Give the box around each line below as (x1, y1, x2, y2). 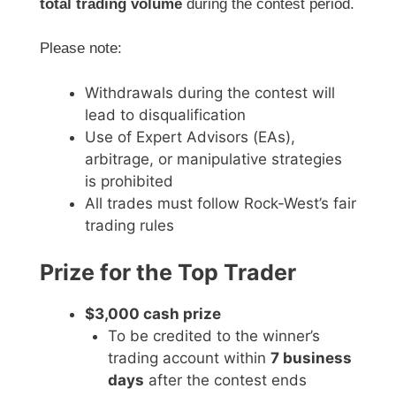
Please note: (40, 40, 122, 57)
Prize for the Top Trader (40, 259, 296, 286)
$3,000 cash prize (85, 305, 221, 324)
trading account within (107, 349, 270, 368)
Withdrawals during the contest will (85, 83, 335, 102)
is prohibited (85, 171, 173, 190)
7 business (270, 349, 352, 368)
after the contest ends (143, 371, 307, 390)
